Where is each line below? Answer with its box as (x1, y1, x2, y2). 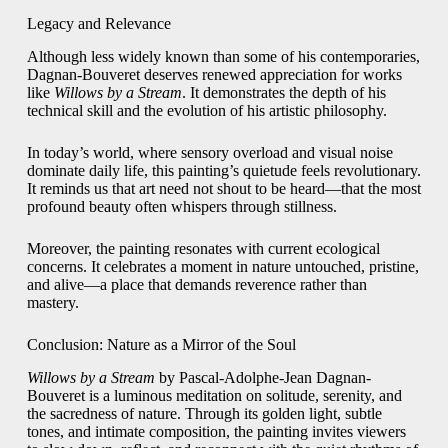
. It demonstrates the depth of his (181, 84, 386, 102)
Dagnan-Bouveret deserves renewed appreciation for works (26, 66, 402, 84)
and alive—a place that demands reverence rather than (26, 276, 367, 294)
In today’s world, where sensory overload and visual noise (26, 144, 393, 162)
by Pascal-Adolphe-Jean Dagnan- (154, 369, 371, 386)
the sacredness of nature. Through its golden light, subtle (26, 405, 382, 422)
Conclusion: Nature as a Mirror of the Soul (26, 336, 296, 354)
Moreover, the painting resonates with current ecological (26, 240, 380, 258)
